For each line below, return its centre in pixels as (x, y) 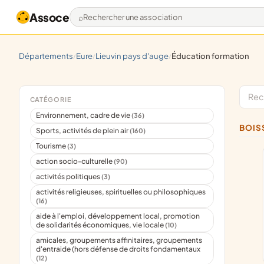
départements (49, 56)
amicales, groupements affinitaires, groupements (119, 240)
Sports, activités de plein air (83, 131)
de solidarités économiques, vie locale (101, 225)
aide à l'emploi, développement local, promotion (118, 216)
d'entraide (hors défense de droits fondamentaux (118, 249)
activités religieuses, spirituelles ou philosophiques (121, 192)
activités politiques (69, 177)
